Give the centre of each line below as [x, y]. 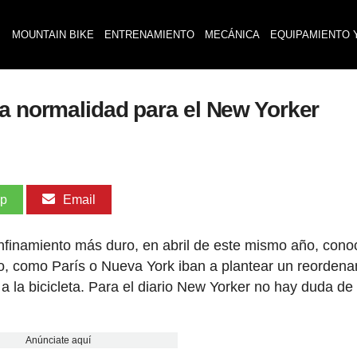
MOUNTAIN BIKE [53, 35]
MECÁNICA [232, 35]
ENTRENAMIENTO [149, 35]
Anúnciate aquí [58, 340]
